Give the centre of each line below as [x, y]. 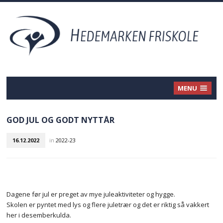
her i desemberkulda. [39, 215]
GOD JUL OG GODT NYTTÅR [61, 120]
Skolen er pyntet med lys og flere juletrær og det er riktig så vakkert [108, 205]
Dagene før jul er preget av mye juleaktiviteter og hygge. [91, 194]
